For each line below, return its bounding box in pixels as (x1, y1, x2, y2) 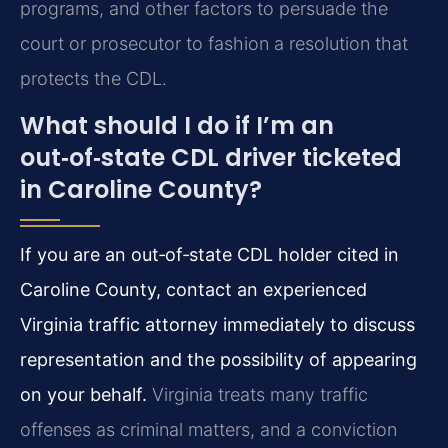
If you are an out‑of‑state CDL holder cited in (20, 243, 399, 265)
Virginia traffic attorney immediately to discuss (20, 313, 415, 335)
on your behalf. (20, 383, 147, 405)
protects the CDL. (20, 67, 167, 89)
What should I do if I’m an (20, 108, 334, 142)
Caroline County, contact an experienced (20, 278, 367, 300)
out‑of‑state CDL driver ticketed (20, 140, 402, 174)
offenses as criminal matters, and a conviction (20, 418, 397, 440)
